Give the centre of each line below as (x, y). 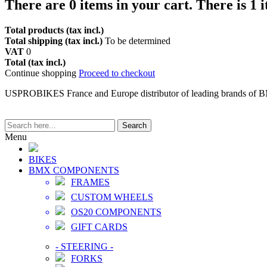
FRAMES (90, 182)
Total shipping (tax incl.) (55, 41)
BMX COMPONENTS (74, 170)
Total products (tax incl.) (54, 30)
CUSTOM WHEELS (112, 197)
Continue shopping (42, 73)
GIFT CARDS (99, 226)
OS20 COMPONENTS (116, 212)
